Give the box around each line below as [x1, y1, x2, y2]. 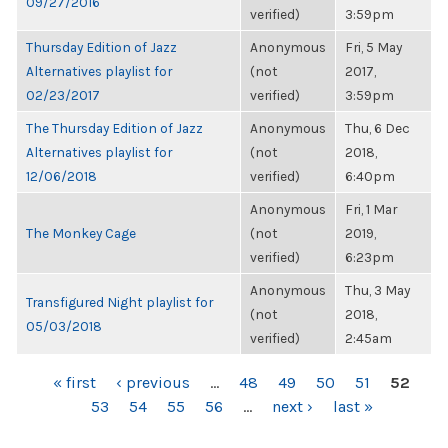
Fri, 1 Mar [345, 201, 397, 217]
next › [271, 397, 313, 416]
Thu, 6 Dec [345, 120, 410, 136]
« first [53, 373, 96, 392]
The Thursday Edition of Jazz [26, 120, 203, 136]
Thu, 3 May [345, 282, 410, 298]
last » [332, 397, 373, 416]
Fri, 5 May [345, 39, 402, 55]
